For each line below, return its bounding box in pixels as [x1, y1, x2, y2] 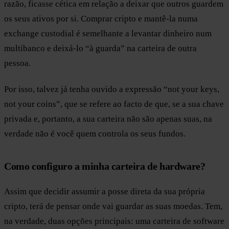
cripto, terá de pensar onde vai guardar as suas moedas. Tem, [4, 201, 222, 211]
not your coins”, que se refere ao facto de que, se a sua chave [4, 99, 224, 109]
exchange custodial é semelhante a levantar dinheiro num [4, 29, 212, 39]
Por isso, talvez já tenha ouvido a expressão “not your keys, [4, 84, 219, 94]
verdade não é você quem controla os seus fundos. [4, 128, 186, 139]
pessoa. [4, 58, 31, 68]
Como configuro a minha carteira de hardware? [4, 160, 205, 172]
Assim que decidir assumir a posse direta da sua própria [4, 186, 205, 196]
